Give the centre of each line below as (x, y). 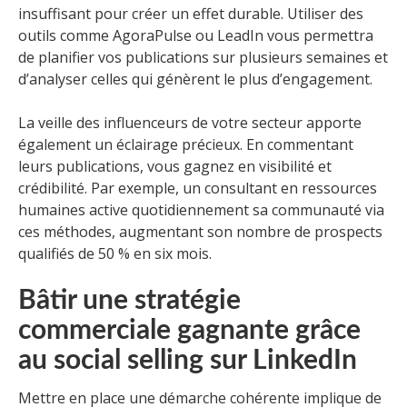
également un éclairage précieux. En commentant (186, 145)
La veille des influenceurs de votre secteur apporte (190, 123)
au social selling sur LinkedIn (188, 361)
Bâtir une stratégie (129, 301)
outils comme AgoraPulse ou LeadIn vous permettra (196, 36)
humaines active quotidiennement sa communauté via (201, 210)
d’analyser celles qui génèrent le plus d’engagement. (195, 79)
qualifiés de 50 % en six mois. (115, 254)
